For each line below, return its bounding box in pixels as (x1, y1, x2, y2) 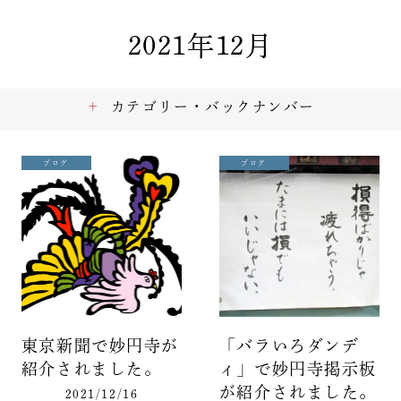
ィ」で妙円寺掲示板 (218, 360, 377, 377)
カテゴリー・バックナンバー (110, 99, 316, 115)
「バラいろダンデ (218, 337, 360, 354)
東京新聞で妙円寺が (21, 337, 179, 354)
